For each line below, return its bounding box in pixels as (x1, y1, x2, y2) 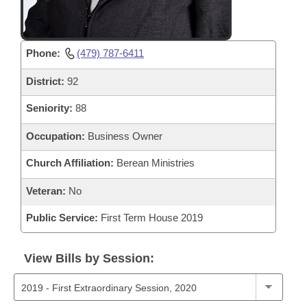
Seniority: (26, 101, 73, 114)
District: (26, 75, 64, 87)
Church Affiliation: (26, 156, 114, 169)
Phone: (26, 47, 60, 59)
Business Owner (85, 130, 162, 142)
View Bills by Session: (24, 251, 154, 265)
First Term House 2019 (98, 211, 203, 223)
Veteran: (26, 184, 66, 197)
